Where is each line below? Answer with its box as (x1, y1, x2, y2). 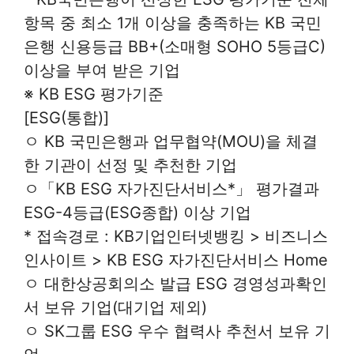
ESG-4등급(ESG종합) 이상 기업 (24, 203, 251, 223)
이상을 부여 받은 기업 (24, 61, 180, 81)
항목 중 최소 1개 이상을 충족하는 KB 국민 (24, 13, 322, 33)
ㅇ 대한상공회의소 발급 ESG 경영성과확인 (24, 274, 327, 294)
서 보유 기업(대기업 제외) (24, 298, 207, 318)
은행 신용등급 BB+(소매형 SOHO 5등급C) (24, 37, 326, 57)
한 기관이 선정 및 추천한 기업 (24, 156, 237, 175)
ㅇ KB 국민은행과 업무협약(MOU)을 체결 (24, 132, 318, 152)
